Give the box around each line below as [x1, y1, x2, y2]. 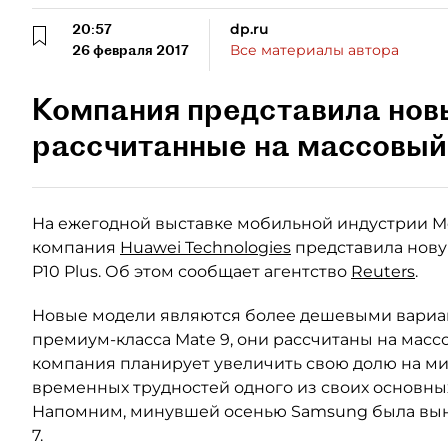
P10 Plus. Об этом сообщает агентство [32, 262, 351, 281]
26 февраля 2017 [72, 41, 189, 59]
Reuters [351, 262, 415, 281]
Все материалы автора [230, 41, 399, 59]
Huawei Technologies [120, 238, 291, 257]
